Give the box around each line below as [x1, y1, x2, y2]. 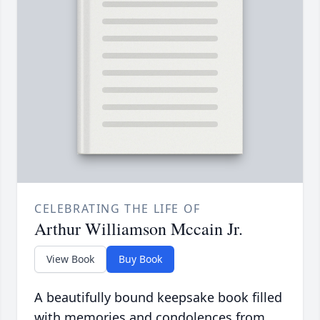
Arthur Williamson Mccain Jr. [34, 216, 243, 240]
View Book [46, 251, 94, 266]
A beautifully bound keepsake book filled [34, 288, 282, 306]
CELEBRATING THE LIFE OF [34, 200, 201, 216]
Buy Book [119, 251, 162, 266]
